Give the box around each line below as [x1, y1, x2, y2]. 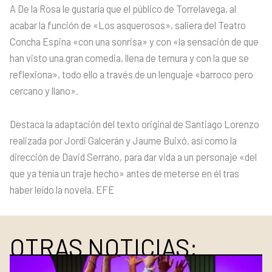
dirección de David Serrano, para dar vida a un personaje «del [10, 151, 257, 163]
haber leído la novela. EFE [10, 184, 114, 196]
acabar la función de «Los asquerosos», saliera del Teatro [10, 19, 246, 31]
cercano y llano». [10, 84, 78, 97]
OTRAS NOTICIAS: [10, 233, 198, 262]
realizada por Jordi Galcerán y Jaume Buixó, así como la [10, 135, 237, 147]
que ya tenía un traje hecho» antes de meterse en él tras [10, 168, 239, 180]
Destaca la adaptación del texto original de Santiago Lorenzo [10, 118, 259, 131]
